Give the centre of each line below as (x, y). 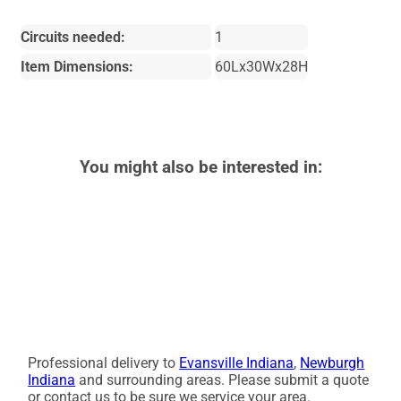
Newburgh (333, 363)
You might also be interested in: (200, 167)
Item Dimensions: (77, 66)
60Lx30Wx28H (261, 66)
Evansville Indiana (237, 363)
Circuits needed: (73, 37)
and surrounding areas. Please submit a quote (222, 380)
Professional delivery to (104, 363)
